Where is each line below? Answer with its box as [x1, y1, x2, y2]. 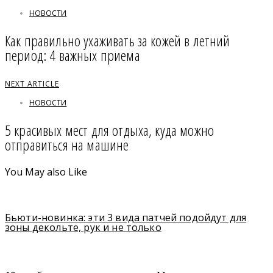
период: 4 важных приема [5, 45, 140, 66]
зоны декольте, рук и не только [5, 220, 161, 234]
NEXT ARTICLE [5, 79, 59, 90]
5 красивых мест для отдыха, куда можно [5, 120, 214, 141]
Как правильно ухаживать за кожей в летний [5, 30, 230, 51]
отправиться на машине [5, 135, 129, 155]
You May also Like [5, 165, 88, 179]
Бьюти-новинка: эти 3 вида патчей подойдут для [5, 210, 247, 224]
